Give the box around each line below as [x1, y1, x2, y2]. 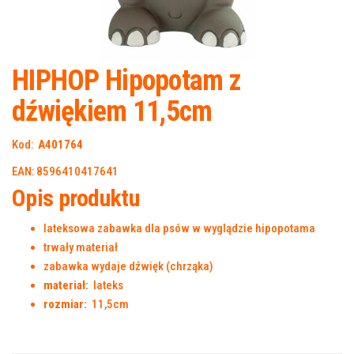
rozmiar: [43, 296, 87, 311]
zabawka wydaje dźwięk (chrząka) [43, 258, 213, 273]
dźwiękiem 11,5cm [12, 94, 213, 128]
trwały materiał [43, 239, 118, 254]
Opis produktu [12, 183, 140, 212]
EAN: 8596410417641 [12, 164, 119, 179]
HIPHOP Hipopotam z [12, 63, 241, 97]
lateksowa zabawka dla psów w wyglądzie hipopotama [43, 220, 315, 235]
